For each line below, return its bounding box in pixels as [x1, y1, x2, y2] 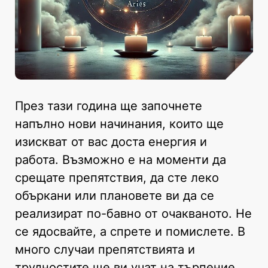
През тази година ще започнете [15, 98, 202, 113]
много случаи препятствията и [15, 242, 195, 257]
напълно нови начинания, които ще [15, 116, 224, 131]
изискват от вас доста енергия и [15, 134, 207, 149]
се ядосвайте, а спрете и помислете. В [15, 224, 245, 239]
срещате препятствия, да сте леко [15, 170, 219, 185]
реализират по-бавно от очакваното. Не [15, 206, 252, 221]
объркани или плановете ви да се [15, 188, 214, 203]
